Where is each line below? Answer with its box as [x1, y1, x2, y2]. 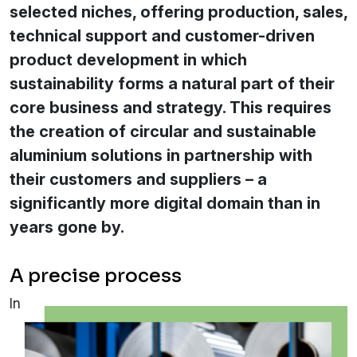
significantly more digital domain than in [10, 193, 320, 213]
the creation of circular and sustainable [10, 121, 316, 141]
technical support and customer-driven [10, 25, 315, 45]
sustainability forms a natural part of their [10, 73, 335, 93]
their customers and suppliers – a [10, 169, 267, 189]
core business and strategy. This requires [10, 97, 331, 117]
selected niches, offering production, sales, [10, 2, 347, 22]
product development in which [10, 49, 247, 69]
